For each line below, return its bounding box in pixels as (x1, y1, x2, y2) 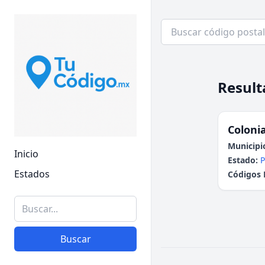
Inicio (14, 147, 38, 160)
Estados (14, 167, 50, 180)
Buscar (60, 232, 91, 245)
